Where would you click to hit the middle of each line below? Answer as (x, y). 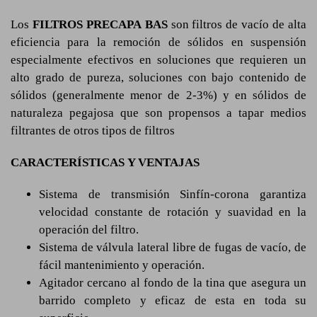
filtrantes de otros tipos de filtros (93, 131)
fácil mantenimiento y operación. (122, 265)
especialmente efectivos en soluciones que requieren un (158, 60)
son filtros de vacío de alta (237, 24)
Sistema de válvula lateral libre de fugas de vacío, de (173, 247)
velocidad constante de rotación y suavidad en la (173, 212)
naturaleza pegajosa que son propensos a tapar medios (158, 113)
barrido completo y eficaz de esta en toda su (173, 300)
